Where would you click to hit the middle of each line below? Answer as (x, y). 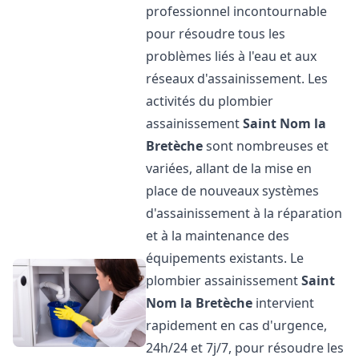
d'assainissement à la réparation (244, 213)
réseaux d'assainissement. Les (237, 79)
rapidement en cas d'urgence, (237, 325)
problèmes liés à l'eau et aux (232, 56)
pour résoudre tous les (216, 34)
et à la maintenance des (218, 236)
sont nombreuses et (266, 146)
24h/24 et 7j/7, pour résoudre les (245, 348)
